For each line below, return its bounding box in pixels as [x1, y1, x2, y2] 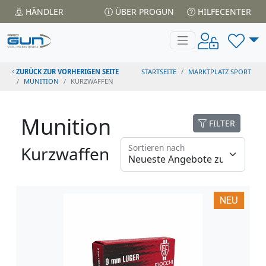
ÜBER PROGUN [113, 6, 174, 17]
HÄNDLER [23, 6, 64, 17]
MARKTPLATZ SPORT [188, 67, 252, 76]
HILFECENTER [195, 6, 251, 17]
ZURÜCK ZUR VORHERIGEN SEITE [14, 67, 119, 76]
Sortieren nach [128, 142, 185, 154]
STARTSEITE [141, 67, 177, 76]
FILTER [207, 118, 235, 129]
